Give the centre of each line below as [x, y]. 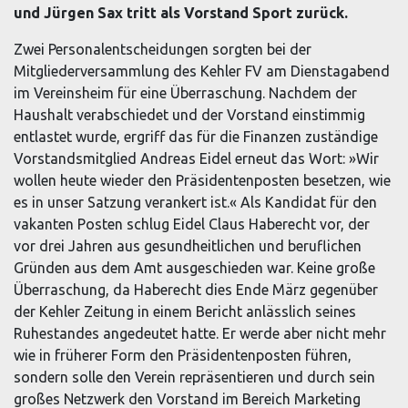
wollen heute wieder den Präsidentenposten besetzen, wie [202, 180]
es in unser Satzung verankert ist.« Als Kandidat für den [195, 202]
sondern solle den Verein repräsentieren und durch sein [194, 377]
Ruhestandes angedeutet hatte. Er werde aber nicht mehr [200, 333]
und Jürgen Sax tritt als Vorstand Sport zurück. [181, 12]
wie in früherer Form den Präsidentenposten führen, [183, 355]
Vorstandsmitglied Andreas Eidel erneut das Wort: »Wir [196, 158]
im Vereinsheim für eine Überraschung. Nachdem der [185, 92]
